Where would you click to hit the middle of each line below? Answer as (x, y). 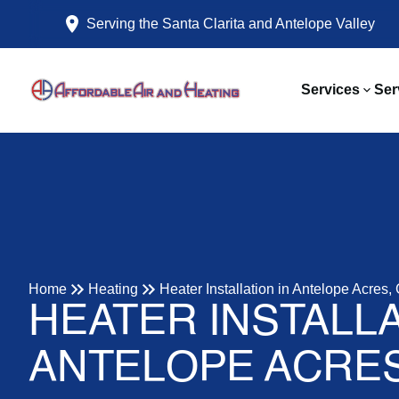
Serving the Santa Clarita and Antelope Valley (229, 23)
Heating (113, 289)
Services (330, 89)
